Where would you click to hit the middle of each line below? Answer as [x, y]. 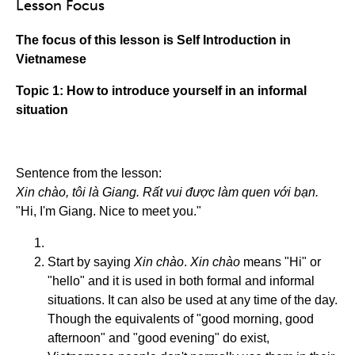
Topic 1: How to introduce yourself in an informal [161, 91]
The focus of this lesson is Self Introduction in [153, 40]
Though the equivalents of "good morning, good [181, 319]
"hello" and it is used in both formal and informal [181, 281]
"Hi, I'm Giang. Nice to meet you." [109, 211]
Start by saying [91, 262]
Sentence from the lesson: [89, 173]
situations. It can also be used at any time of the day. [193, 300]
